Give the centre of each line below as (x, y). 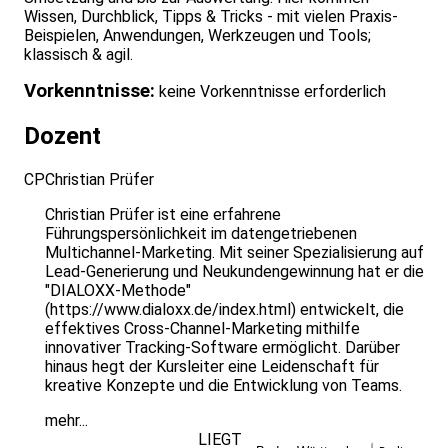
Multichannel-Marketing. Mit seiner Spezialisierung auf (234, 253)
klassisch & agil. (78, 55)
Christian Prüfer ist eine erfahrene (163, 215)
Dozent (62, 136)
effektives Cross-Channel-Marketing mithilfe (202, 329)
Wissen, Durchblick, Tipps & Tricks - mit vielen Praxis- (211, 17)
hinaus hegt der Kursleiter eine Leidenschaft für (212, 367)
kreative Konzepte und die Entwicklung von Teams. (223, 386)
